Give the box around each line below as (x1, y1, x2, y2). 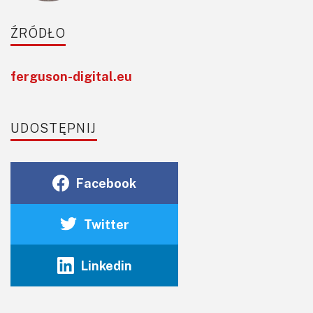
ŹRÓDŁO (10, 24, 66, 41)
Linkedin (80, 257, 132, 273)
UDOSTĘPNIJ (10, 119, 97, 136)
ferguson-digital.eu (10, 68, 132, 84)
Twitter (83, 216, 129, 232)
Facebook (76, 175, 136, 191)
